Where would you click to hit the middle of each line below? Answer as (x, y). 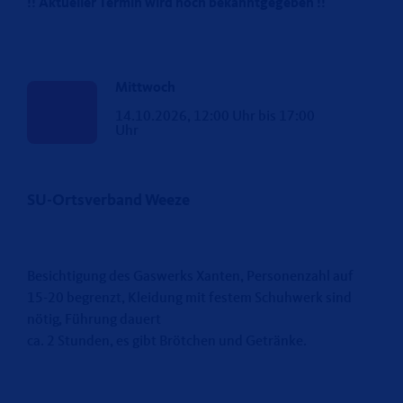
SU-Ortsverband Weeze (108, 200)
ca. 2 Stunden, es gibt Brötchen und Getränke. (167, 341)
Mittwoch (145, 88)
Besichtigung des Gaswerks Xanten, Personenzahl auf (190, 277)
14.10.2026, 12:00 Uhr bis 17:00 (215, 116)
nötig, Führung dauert (94, 320)
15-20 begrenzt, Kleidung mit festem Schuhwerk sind (189, 298)
